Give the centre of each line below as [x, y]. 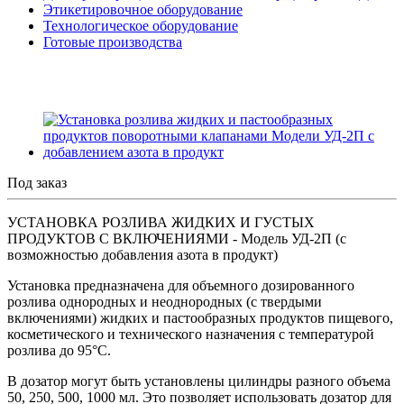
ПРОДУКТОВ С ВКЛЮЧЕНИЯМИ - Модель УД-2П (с [177, 238]
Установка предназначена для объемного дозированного [181, 285]
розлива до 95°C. [59, 350]
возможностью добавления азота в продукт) [142, 254]
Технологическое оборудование [141, 25]
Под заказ [37, 182]
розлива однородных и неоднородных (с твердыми [165, 301]
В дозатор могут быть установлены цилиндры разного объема [199, 381]
